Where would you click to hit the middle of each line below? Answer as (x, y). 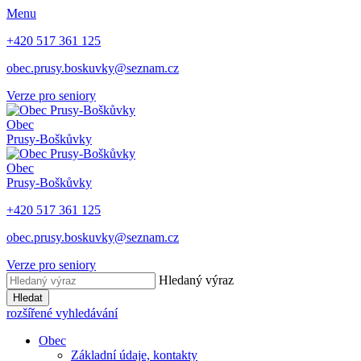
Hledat (28, 298)
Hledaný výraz (196, 280)
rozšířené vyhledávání (62, 313)
